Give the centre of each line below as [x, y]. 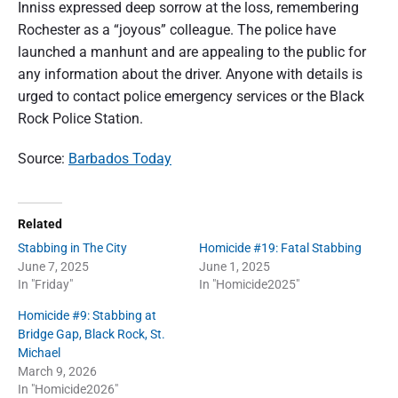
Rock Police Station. [80, 118]
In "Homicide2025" [249, 284]
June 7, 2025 [53, 266]
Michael [39, 354]
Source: [43, 159]
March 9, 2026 [57, 372]
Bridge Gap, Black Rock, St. [92, 335]
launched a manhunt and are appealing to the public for [192, 52]
